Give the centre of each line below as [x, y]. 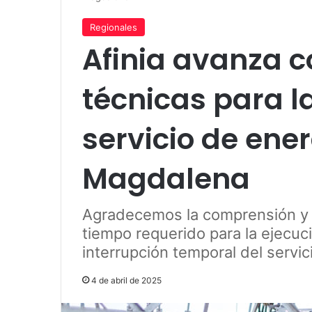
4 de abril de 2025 [126, 280]
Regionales [114, 27]
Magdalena [166, 178]
